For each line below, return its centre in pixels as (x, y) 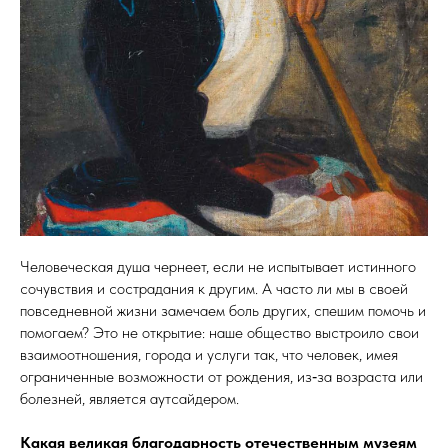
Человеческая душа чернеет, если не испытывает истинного (218, 267)
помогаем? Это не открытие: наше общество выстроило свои (219, 333)
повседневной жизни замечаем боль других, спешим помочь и (223, 311)
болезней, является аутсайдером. (129, 399)
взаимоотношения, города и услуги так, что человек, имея (209, 355)
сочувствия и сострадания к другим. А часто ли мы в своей (214, 289)
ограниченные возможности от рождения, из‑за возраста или (221, 377)
